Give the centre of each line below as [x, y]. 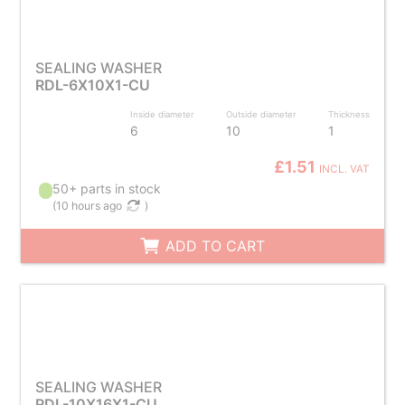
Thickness [349, 114]
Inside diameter [163, 114]
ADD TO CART [213, 246]
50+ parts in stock [107, 188]
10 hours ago [89, 206]
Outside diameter [262, 114]
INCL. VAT [345, 169]
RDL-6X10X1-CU [92, 85]
